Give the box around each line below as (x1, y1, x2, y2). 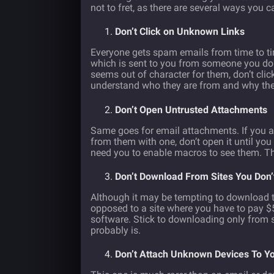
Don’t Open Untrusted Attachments (115, 103, 267, 116)
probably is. (91, 224, 141, 236)
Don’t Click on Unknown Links (115, 26, 245, 38)
